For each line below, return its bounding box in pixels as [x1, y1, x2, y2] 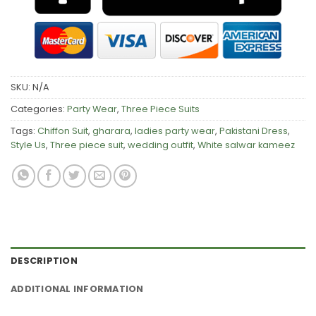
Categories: [11, 102, 67, 115]
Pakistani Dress [219, 124, 288, 137]
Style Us [11, 138, 46, 151]
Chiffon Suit [37, 124, 88, 137]
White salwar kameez [197, 138, 295, 151]
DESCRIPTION [11, 254, 78, 267]
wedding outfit [128, 138, 193, 151]
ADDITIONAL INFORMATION [11, 282, 144, 295]
